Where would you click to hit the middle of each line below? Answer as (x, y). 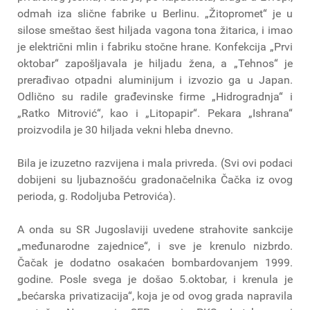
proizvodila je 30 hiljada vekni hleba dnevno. (125, 130)
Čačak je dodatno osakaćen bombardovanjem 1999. (155, 263)
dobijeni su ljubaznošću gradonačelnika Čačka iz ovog (155, 180)
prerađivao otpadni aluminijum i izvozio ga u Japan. (155, 80)
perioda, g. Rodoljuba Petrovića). (97, 197)
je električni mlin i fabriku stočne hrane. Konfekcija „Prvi (155, 47)
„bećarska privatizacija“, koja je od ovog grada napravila (155, 296)
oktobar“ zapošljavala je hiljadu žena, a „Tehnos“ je (155, 64)
